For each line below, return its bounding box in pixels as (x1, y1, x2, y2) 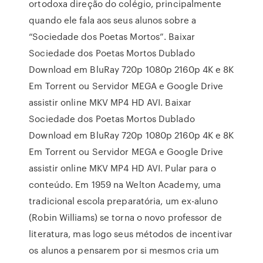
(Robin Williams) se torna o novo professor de (29, 211, 222, 224)
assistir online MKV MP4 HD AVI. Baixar (29, 96, 192, 109)
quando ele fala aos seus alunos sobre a (29, 14, 197, 26)
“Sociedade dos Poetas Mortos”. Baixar (29, 30, 195, 43)
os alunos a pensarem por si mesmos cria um (29, 244, 220, 257)
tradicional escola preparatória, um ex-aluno (29, 194, 218, 207)
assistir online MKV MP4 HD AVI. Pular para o (29, 161, 216, 174)
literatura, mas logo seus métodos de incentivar (29, 227, 232, 240)
